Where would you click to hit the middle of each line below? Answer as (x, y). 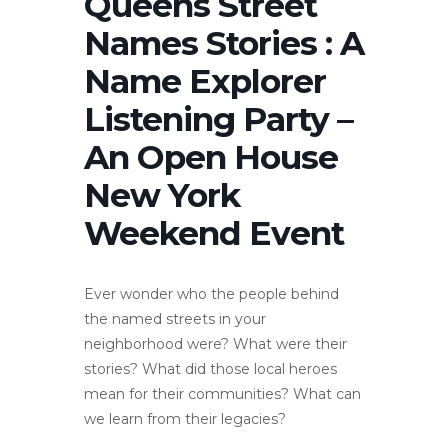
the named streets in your (175, 318)
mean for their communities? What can (222, 393)
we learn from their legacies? (185, 418)
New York (162, 194)
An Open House (211, 156)
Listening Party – (218, 118)
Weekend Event (214, 232)
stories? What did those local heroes (210, 368)
